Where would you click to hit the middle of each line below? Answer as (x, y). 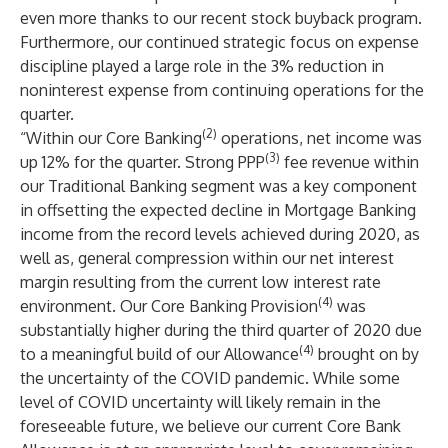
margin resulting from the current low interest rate (200, 282)
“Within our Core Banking (111, 138)
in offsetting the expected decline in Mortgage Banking (218, 210)
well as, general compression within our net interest (207, 258)
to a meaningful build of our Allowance (159, 354)
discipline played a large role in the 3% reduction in (202, 66)
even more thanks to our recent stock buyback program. (221, 18)
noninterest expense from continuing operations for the (222, 90)
